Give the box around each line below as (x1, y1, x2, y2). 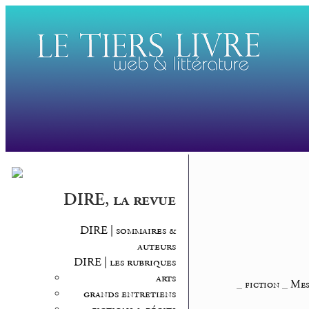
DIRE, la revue (63, 189, 176, 212)
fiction (245, 278, 280, 292)
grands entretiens (83, 287, 176, 302)
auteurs (137, 239, 176, 255)
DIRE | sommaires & (79, 223, 176, 239)
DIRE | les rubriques (73, 255, 176, 270)
